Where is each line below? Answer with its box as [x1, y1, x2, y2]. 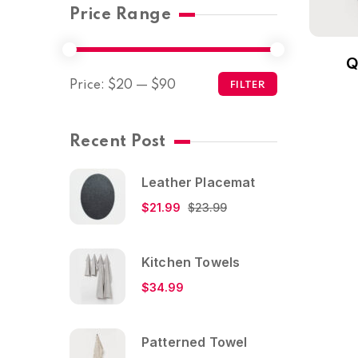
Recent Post [70, 134, 166, 150]
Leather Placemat [141, 173, 256, 190]
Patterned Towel [141, 333, 248, 350]
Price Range [70, 7, 171, 23]
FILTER [230, 80, 265, 90]
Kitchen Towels [141, 253, 241, 270]
